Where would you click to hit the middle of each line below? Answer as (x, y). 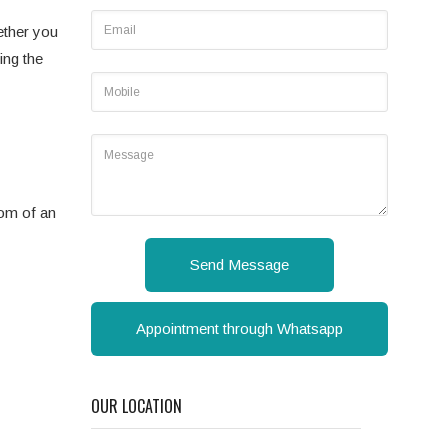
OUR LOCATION (136, 406)
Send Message (239, 265)
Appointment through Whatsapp (239, 329)
